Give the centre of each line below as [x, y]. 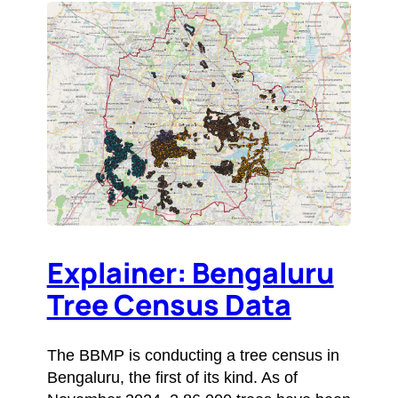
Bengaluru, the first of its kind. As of [172, 377]
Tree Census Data [169, 305]
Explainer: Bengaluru [190, 273]
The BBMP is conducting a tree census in [193, 355]
